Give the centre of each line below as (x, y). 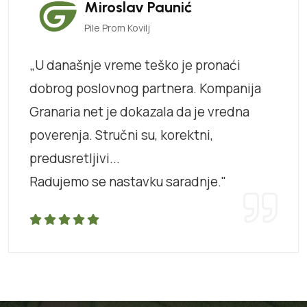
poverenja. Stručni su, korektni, (121, 135)
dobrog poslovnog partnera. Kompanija (145, 88)
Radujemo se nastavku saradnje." (128, 181)
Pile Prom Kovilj (117, 27)
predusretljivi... (75, 158)
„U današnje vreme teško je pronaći (135, 65)
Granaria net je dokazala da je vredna (139, 111)
